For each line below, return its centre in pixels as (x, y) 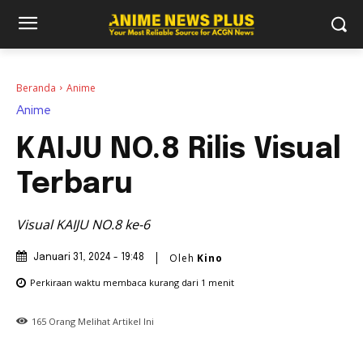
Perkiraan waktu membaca (90, 283)
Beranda (36, 88)
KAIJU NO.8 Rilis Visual (179, 150)
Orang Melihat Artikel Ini (100, 321)
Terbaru (75, 185)
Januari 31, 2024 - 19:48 (89, 258)
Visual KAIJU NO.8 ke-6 (83, 225)
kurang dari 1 (177, 283)
